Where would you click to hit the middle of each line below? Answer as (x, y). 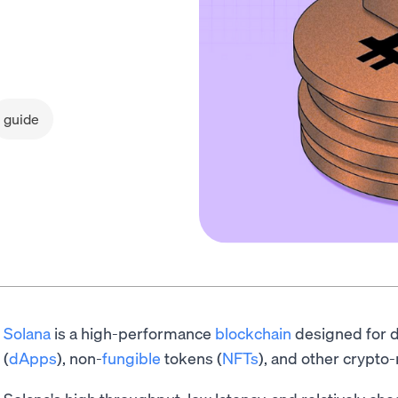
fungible (131, 358)
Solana (27, 333)
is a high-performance (133, 333)
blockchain (253, 333)
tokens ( (191, 358)
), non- (80, 358)
